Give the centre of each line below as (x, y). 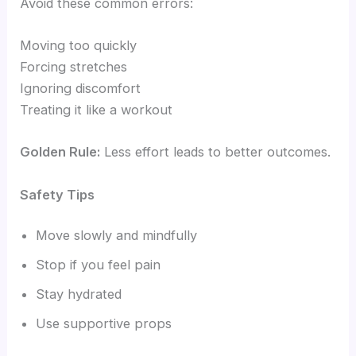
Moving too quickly (79, 46)
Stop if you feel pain (99, 265)
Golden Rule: (60, 152)
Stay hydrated (79, 294)
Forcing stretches (74, 67)
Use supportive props (104, 324)
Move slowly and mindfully (117, 236)
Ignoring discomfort (81, 89)
